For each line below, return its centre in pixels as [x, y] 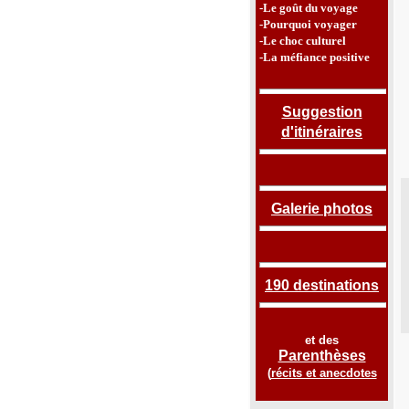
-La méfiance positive [315, 57]
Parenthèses [322, 356]
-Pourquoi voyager [308, 24]
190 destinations [322, 285]
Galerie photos [322, 209]
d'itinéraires [322, 132]
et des [322, 340]
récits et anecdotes [324, 373]
